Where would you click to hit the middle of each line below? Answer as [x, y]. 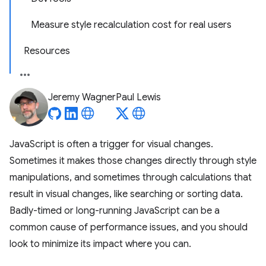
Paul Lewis [138, 97]
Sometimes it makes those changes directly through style [133, 161]
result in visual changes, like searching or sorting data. [126, 194]
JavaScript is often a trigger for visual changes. [111, 144]
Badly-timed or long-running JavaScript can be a [115, 211]
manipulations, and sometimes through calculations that [131, 178]
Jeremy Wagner [82, 97]
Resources [47, 51]
